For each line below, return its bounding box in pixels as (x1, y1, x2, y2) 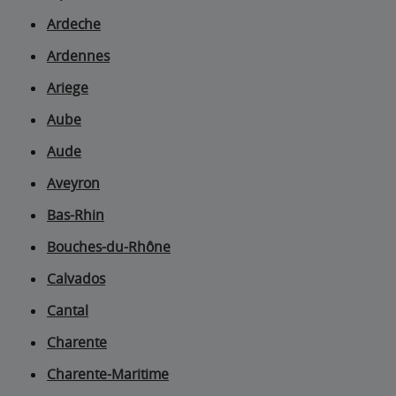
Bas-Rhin (47, 206, 104, 225)
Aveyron (47, 174, 100, 193)
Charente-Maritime (47, 365, 169, 384)
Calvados (47, 270, 105, 288)
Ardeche (47, 15, 101, 34)
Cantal (47, 301, 88, 320)
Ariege (47, 79, 88, 97)
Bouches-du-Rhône (47, 238, 171, 256)
